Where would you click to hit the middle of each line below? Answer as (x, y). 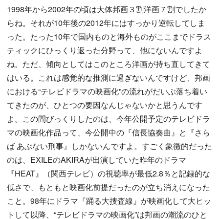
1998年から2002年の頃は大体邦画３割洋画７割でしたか (107, 9)
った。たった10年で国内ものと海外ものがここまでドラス (109, 36)
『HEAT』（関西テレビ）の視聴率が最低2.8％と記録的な (109, 173)
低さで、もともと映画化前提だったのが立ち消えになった (109, 187)
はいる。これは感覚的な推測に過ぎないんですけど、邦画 (109, 77)
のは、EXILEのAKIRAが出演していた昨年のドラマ (97, 160)
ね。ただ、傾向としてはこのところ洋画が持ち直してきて (109, 64)
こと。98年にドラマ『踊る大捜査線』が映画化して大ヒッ (109, 201)
